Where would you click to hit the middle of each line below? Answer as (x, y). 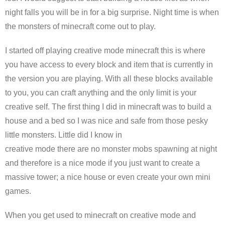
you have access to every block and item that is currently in (109, 65)
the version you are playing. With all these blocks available (109, 79)
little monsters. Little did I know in (65, 135)
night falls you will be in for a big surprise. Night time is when (112, 12)
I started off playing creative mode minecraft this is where (105, 50)
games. (19, 191)
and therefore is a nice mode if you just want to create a (102, 163)
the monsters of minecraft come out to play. (80, 26)
